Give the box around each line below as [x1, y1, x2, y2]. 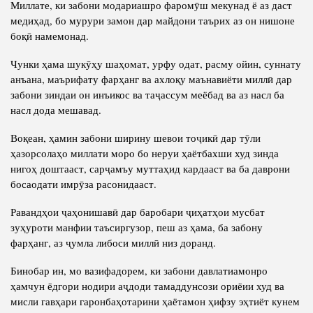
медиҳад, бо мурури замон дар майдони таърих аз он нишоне [10, 13, 295, 28]
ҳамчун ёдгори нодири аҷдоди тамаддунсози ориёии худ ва [10, 279, 284, 293]
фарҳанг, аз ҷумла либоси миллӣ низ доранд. [10, 235, 216, 250]
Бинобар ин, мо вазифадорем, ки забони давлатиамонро [10, 263, 268, 278]
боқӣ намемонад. [10, 29, 89, 43]
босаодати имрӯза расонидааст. [10, 177, 156, 191]
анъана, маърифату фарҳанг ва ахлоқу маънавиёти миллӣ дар [10, 72, 292, 87]
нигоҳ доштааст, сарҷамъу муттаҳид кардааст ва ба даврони [10, 161, 290, 176]
